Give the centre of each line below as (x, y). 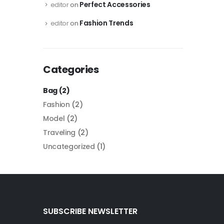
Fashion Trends (106, 23)
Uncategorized (69, 146)
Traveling (59, 132)
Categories (71, 69)
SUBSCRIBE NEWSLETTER (90, 211)
